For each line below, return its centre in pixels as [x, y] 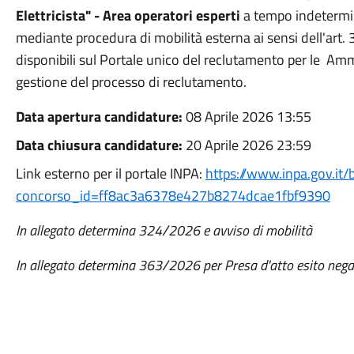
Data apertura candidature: [100, 117]
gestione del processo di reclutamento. [131, 82]
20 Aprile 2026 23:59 [248, 145]
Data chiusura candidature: [100, 145]
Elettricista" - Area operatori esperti [129, 15]
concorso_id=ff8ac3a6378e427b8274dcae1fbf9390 [173, 196]
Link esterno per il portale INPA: [110, 173]
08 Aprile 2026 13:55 [248, 117]
